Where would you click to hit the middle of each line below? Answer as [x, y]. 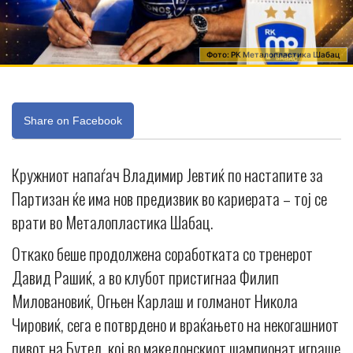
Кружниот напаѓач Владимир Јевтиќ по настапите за [167, 174]
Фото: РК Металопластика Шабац [273, 54]
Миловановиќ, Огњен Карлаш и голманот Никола [155, 300]
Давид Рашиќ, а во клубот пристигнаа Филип [145, 277]
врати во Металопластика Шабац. [112, 221]
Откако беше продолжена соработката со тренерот [162, 253]
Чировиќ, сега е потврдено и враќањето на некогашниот [175, 324]
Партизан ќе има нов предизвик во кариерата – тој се [169, 198]
